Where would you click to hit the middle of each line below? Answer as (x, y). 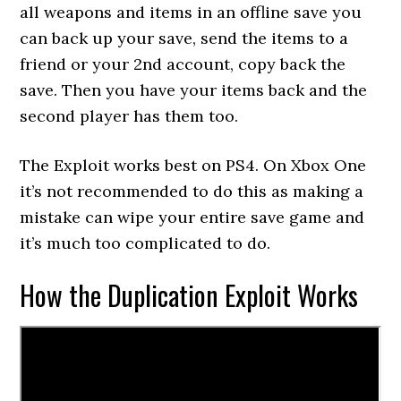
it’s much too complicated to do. (145, 243)
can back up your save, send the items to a (184, 38)
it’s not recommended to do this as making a (192, 191)
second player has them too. (129, 116)
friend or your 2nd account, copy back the (183, 64)
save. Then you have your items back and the (194, 90)
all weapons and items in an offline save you (191, 12)
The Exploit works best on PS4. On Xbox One (193, 165)
